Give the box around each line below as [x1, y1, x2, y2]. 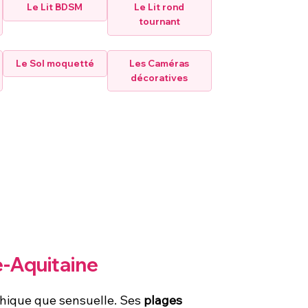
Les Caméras [129, 57, 190, 69]
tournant [138, 16, 180, 27]
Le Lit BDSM [27, 1, 83, 13]
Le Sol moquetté [15, 57, 94, 69]
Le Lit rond [134, 1, 185, 13]
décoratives [131, 71, 188, 83]
